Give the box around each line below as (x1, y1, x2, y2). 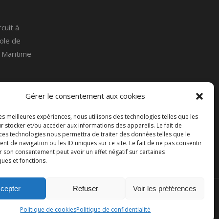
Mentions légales (38, 198, 88, 207)
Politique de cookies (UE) (111, 198, 184, 207)
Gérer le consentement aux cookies (25, 91, 146, 101)
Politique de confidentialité (76, 205, 151, 214)
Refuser (72, 184, 98, 193)
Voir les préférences (132, 184, 197, 193)
